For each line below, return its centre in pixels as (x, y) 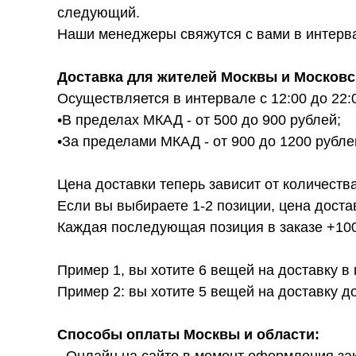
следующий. (99, 13)
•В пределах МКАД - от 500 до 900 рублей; (199, 120)
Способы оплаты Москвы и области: (188, 335)
